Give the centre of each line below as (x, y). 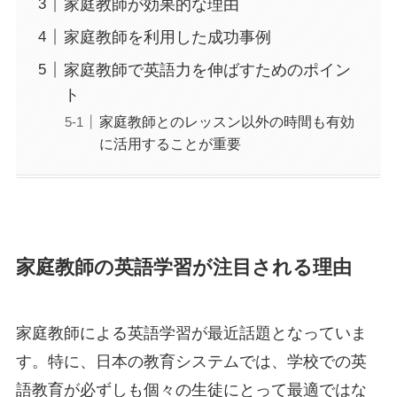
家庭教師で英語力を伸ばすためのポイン (207, 70)
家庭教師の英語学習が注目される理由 (183, 268)
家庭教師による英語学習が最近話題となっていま (191, 334)
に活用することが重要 (170, 143)
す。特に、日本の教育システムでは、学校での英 (191, 362)
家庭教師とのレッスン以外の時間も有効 (226, 121)
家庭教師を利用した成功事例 (167, 37)
